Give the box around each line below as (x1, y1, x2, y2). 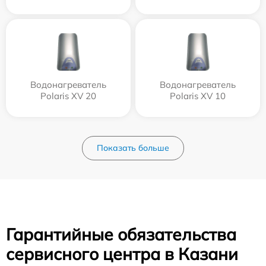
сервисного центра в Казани (6, 243, 238, 264)
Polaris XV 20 (40, 90, 96, 102)
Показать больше (97, 142, 169, 153)
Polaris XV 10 (170, 90, 226, 102)
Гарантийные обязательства (6, 224, 236, 245)
